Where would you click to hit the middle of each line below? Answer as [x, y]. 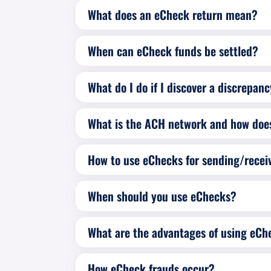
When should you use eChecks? [162, 196]
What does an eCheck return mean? [172, 15]
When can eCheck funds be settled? [173, 51]
